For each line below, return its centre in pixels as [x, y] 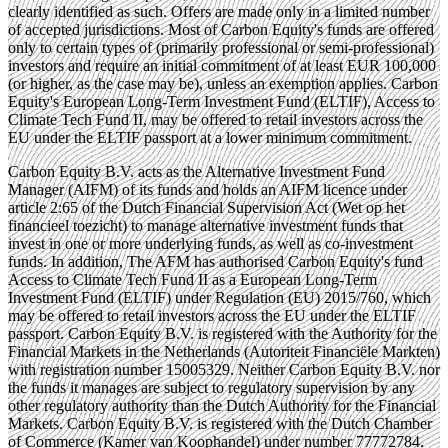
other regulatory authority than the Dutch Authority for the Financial [222, 406]
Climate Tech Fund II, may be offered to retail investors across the [215, 120]
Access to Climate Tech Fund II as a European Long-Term [192, 280]
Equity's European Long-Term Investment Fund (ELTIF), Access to [221, 102]
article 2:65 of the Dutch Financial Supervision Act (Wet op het [206, 208]
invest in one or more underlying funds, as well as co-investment [210, 244]
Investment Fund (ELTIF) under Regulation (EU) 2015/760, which [219, 298]
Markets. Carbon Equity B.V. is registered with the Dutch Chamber [220, 424]
